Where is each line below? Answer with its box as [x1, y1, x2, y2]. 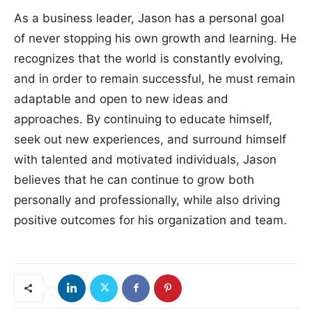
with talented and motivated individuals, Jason [14, 152, 276, 166]
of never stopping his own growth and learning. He [14, 31, 297, 45]
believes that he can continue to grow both [14, 172, 254, 187]
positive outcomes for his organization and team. [14, 212, 287, 227]
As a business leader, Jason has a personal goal [14, 10, 284, 25]
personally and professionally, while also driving [14, 192, 280, 207]
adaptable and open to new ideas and [14, 91, 228, 106]
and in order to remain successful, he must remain [14, 71, 295, 86]
